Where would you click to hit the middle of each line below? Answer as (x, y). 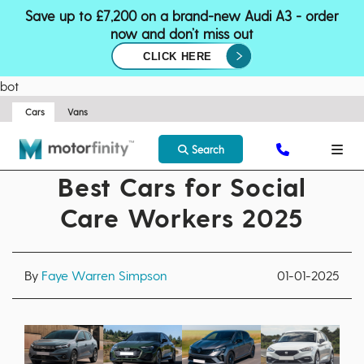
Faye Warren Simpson (104, 275)
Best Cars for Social (182, 186)
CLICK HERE (178, 57)
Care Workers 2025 (182, 217)
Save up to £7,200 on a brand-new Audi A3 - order (182, 15)
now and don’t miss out (182, 33)
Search (206, 149)
